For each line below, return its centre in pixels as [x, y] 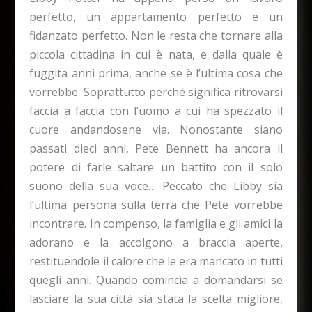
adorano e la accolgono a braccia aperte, [156, 242]
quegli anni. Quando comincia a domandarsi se [156, 280]
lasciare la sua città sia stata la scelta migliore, [156, 298]
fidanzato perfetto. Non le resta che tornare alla [156, 35]
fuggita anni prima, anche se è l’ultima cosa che [156, 73]
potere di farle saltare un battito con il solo [156, 167]
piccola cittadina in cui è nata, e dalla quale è [156, 54]
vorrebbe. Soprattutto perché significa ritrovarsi [156, 92]
